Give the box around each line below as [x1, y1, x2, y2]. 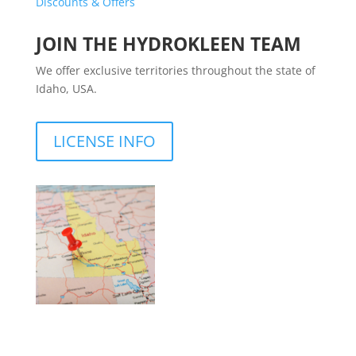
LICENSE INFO [52, 130, 156, 152]
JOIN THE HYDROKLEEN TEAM [35, 30, 301, 56]
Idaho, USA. [35, 80, 97, 96]
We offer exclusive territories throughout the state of [35, 62, 315, 78]
